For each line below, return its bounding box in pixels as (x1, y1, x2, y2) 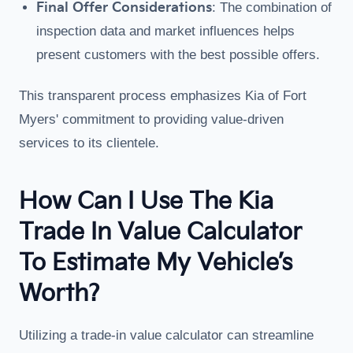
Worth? (19, 280, 99, 308)
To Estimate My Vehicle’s (19, 249, 292, 277)
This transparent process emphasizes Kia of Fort (19, 88, 307, 103)
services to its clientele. (19, 136, 159, 150)
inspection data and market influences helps (36, 24, 295, 39)
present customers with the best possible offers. (36, 47, 320, 62)
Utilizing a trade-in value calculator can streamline (19, 328, 314, 343)
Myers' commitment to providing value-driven (19, 112, 284, 127)
